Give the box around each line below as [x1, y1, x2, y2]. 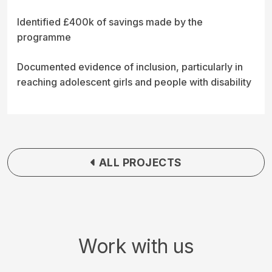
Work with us [78, 234, 194, 259]
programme [17, 31, 71, 44]
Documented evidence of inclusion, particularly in [17, 61, 243, 73]
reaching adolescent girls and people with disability [17, 76, 251, 89]
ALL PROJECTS [96, 155, 182, 169]
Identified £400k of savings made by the [17, 16, 203, 29]
